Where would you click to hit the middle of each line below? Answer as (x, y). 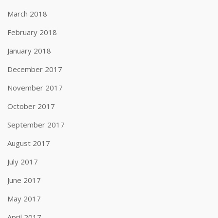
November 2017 (35, 88)
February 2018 (32, 32)
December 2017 (35, 69)
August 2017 (29, 143)
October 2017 (31, 106)
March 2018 (27, 14)
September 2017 (36, 125)
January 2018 (29, 51)
